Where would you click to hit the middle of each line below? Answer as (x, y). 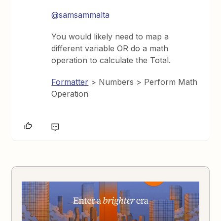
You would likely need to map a (110, 36)
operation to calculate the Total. (111, 60)
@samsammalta (81, 15)
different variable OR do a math (110, 48)
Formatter (70, 82)
